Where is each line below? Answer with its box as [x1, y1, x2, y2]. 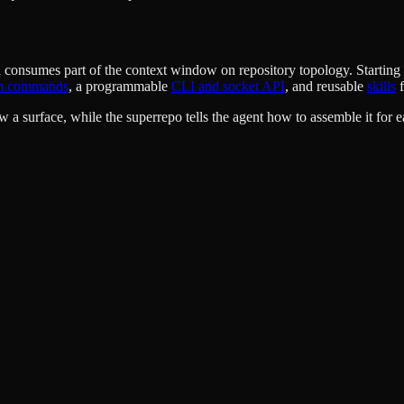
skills [367, 78, 396, 95]
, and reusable [285, 78, 367, 95]
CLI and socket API [171, 78, 285, 95]
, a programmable [69, 78, 171, 95]
